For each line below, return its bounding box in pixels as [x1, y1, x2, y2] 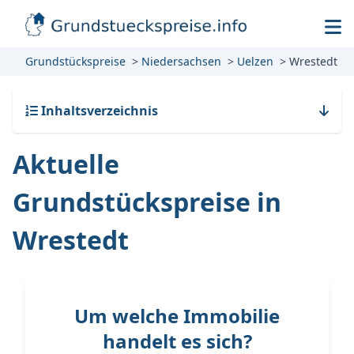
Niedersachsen [141, 54, 221, 69]
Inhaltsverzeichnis [38, 102, 158, 119]
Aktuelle [13, 147, 119, 181]
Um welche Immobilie [74, 303, 280, 329]
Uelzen [237, 54, 273, 69]
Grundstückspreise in [13, 185, 281, 219]
